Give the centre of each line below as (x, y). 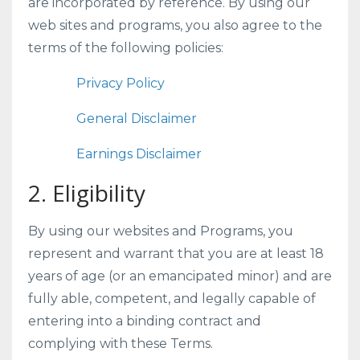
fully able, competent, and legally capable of (172, 299)
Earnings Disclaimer (139, 154)
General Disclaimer (137, 119)
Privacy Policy (121, 83)
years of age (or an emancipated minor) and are (180, 276)
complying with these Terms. (121, 344)
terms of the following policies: (126, 48)
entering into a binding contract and (145, 321)
